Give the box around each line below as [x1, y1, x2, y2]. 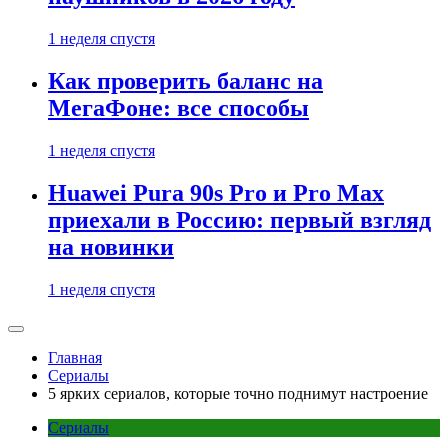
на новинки [48, 234, 174, 261]
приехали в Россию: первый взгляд [48, 207, 431, 234]
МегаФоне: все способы [48, 95, 309, 122]
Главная [48, 349, 102, 366]
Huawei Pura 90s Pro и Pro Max [48, 180, 384, 207]
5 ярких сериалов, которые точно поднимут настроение [48, 385, 428, 402]
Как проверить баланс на [48, 68, 323, 95]
